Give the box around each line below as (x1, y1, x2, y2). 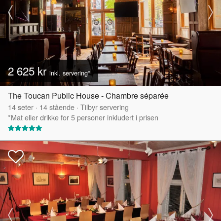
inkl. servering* (49, 68, 90, 78)
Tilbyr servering (80, 102, 129, 112)
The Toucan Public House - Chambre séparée (8, 90, 169, 102)
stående (47, 102, 74, 112)
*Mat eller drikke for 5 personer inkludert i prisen (8, 112, 158, 123)
